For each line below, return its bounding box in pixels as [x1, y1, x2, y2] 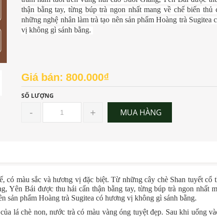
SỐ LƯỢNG [21, 92, 54, 100]
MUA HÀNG [120, 107, 162, 118]
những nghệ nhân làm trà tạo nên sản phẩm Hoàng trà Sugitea [21, 15, 212, 24]
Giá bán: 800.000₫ [21, 71, 109, 83]
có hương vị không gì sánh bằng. [96, 193, 197, 202]
